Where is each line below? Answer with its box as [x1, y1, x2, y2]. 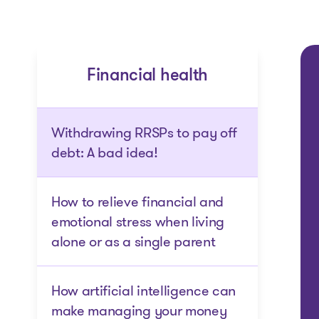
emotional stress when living [51, 211, 225, 231]
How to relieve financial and [51, 192, 224, 211]
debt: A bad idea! [51, 142, 158, 162]
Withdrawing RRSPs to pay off [51, 122, 238, 142]
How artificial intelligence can [51, 281, 236, 300]
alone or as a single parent [51, 231, 216, 251]
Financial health [87, 68, 208, 85]
